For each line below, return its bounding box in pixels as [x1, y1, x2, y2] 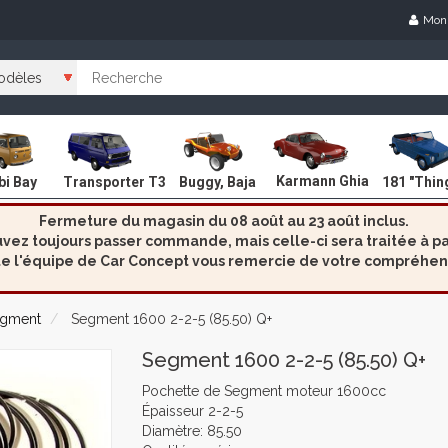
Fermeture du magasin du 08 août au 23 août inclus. [39, 213, 409, 229]
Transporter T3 [63, 173, 166, 190]
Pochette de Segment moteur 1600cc [141, 383, 386, 399]
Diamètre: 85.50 [141, 423, 242, 439]
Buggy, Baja [179, 173, 256, 190]
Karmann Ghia [276, 173, 369, 190]
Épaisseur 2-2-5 [141, 403, 243, 419]
